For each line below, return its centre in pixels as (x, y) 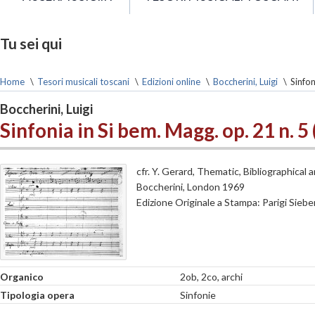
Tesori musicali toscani (83, 82)
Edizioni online (171, 82)
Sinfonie (198, 295)
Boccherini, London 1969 (191, 187)
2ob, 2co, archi (211, 276)
